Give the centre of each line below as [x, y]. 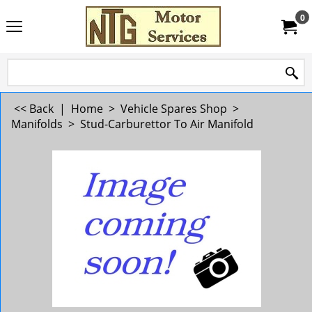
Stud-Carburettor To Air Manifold [167, 124]
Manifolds [37, 124]
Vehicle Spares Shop [174, 109]
